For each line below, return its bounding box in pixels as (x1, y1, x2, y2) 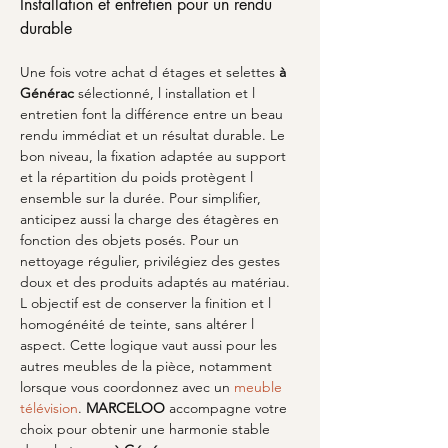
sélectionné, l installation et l (74, 84, 259, 102)
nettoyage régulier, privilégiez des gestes (20, 252, 284, 270)
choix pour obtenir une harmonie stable (20, 420, 274, 438)
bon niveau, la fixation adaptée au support (20, 147, 290, 165)
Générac (20, 84, 74, 102)
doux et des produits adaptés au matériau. (20, 273, 294, 291)
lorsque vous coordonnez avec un (20, 378, 234, 396)
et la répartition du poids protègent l (20, 168, 257, 186)
